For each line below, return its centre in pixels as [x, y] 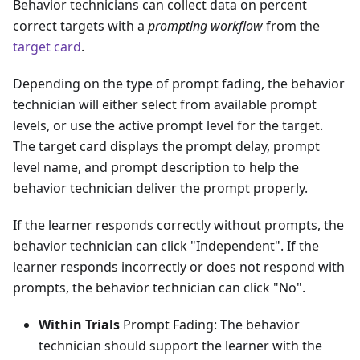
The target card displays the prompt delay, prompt [166, 146]
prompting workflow [205, 26]
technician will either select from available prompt [165, 104]
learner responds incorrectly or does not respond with [179, 267]
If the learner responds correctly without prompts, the [178, 225]
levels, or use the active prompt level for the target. [168, 125]
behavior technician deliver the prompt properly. [160, 188]
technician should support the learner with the [180, 346]
